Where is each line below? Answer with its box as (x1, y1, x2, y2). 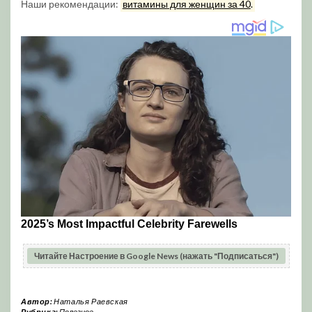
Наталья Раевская (54, 296, 128, 306)
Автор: (21, 296, 54, 306)
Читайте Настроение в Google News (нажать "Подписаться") (33, 250, 279, 261)
